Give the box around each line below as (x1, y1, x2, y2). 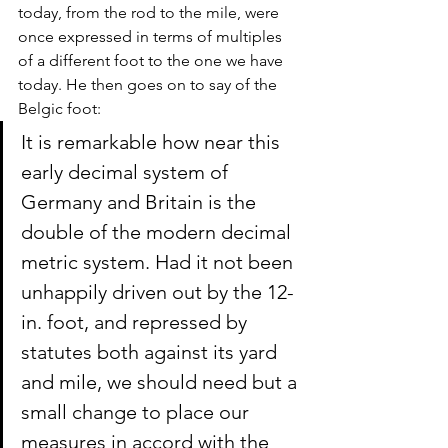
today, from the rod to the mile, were (18, 3, 283, 22)
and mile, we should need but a (21, 370, 302, 394)
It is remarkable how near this (21, 130, 285, 154)
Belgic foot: (18, 99, 101, 118)
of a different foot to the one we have (18, 51, 287, 70)
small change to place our (21, 400, 254, 424)
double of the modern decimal (21, 220, 296, 244)
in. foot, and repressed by (21, 310, 252, 334)
